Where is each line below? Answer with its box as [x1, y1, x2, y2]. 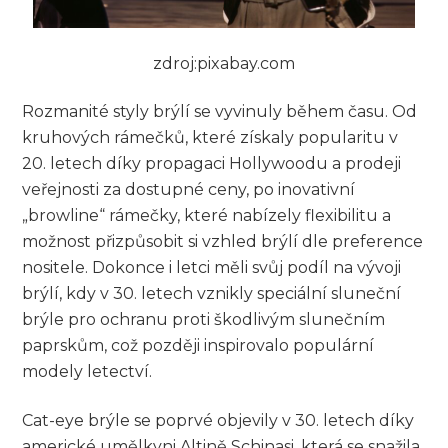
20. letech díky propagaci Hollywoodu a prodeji [22, 154, 402, 174]
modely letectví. [22, 362, 153, 382]
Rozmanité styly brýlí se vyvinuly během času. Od [22, 102, 418, 122]
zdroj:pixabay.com [153, 53, 295, 73]
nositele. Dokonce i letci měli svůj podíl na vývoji [22, 258, 402, 278]
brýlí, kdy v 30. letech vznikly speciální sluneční [22, 284, 402, 304]
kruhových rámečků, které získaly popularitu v [22, 128, 399, 148]
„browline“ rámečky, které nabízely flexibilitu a [22, 206, 392, 226]
